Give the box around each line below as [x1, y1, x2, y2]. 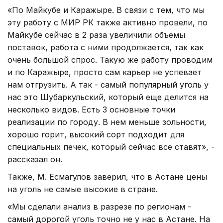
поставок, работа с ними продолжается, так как [7, 42, 204, 52]
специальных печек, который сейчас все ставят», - [7, 141, 215, 152]
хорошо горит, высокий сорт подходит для [7, 129, 184, 139]
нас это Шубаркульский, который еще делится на [7, 92, 209, 102]
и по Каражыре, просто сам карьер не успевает [7, 67, 202, 77]
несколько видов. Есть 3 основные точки [7, 104, 175, 114]
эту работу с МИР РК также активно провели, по [7, 17, 208, 27]
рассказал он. [7, 154, 62, 164]
